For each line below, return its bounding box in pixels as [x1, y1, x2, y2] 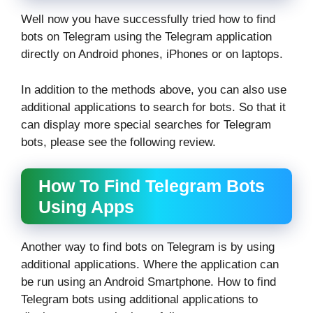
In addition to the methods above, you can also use [21, 82, 286, 96]
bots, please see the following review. [21, 135, 216, 149]
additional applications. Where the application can [21, 258, 279, 272]
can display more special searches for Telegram [21, 117, 271, 131]
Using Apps [38, 197, 134, 217]
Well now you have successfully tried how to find [21, 13, 275, 27]
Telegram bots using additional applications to [21, 293, 258, 307]
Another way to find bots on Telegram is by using [21, 240, 275, 254]
